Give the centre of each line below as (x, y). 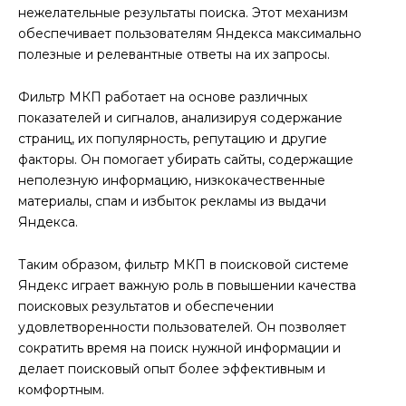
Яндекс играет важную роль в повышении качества (187, 285)
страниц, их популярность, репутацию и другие (173, 138)
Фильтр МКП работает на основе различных (163, 97)
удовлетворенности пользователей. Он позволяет (182, 327)
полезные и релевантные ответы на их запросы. (174, 54)
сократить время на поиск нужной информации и (179, 348)
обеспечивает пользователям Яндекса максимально (190, 34)
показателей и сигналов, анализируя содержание (180, 117)
